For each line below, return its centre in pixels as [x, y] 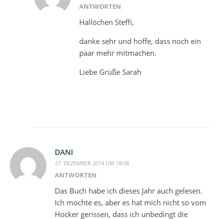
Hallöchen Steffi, [107, 22]
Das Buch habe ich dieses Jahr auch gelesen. [129, 191]
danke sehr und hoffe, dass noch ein [140, 41]
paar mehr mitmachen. [118, 53]
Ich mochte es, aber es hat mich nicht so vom [131, 203]
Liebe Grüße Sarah [110, 72]
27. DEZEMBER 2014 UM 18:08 [92, 163]
